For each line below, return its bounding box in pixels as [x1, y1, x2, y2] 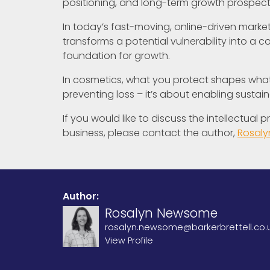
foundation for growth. [63, 48, 170, 63]
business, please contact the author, [63, 125, 237, 140]
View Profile [105, 234, 154, 246]
